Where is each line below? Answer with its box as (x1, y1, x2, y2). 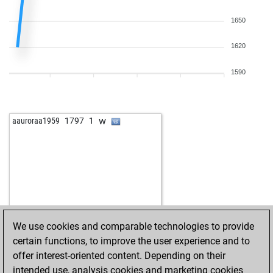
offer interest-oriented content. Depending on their (13, 250, 225, 261)
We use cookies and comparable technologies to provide (13, 221, 254, 232)
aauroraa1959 (12, 116, 60, 126)
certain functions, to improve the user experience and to (13, 235, 250, 247)
